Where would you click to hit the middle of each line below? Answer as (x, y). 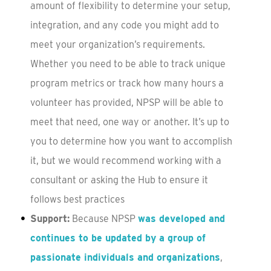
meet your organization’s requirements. (117, 44)
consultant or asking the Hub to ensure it (119, 180)
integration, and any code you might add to (124, 25)
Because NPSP (103, 218)
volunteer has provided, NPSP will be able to (126, 102)
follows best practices (77, 199)
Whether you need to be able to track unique (128, 64)
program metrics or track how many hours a (127, 83)
